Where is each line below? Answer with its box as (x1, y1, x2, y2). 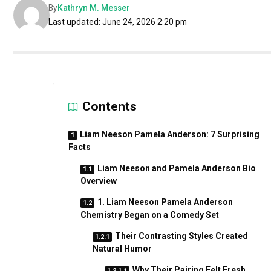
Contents (82, 99, 137, 114)
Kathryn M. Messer (57, 3, 131, 13)
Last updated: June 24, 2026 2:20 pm (48, 17, 188, 27)
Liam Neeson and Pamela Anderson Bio (97, 163, 256, 173)
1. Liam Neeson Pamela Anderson (97, 197, 233, 207)
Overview (80, 176, 117, 186)
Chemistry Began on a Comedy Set (80, 210, 219, 220)
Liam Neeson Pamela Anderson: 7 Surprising (79, 129, 260, 139)
